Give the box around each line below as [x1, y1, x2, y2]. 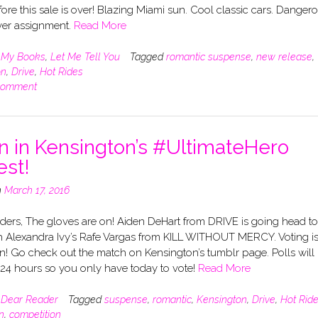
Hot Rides [39, 65, 83, 77]
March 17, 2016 [4, 184, 70, 196]
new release [256, 50, 312, 62]
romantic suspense [165, 50, 251, 62]
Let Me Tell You [50, 50, 120, 62]
